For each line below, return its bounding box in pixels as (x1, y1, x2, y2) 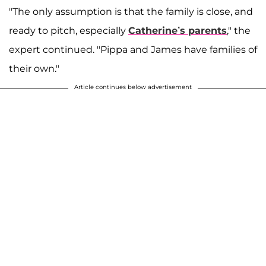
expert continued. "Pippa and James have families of (9, 44, 257, 56)
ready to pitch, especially (9, 25, 128, 37)
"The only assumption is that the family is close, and (9, 6, 253, 18)
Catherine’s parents (128, 25, 227, 37)
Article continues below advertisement (74, 83, 192, 91)
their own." (9, 63, 59, 75)
